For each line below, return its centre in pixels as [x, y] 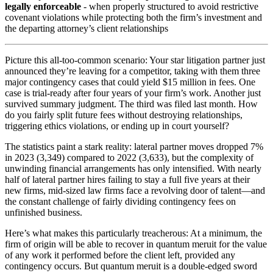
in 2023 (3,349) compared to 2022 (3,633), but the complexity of [129, 157]
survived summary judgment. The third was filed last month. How [131, 104]
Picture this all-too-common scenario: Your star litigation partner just [135, 60]
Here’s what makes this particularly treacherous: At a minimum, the [133, 233]
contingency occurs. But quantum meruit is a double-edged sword [131, 266]
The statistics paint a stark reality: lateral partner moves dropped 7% [134, 146]
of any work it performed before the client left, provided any [120, 255]
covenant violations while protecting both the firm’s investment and [133, 17]
